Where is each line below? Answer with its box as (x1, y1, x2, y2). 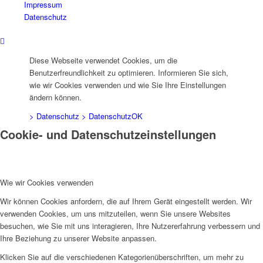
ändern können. (29, 91, 82, 103)
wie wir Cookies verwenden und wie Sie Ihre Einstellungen (29, 79, 226, 90)
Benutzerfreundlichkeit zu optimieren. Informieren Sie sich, (29, 66, 228, 78)
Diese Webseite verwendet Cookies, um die (29, 54, 177, 66)
